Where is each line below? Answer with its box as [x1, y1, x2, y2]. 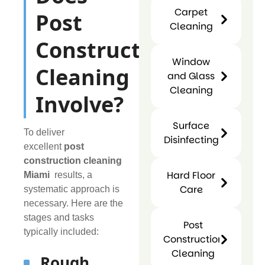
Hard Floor [167, 169, 216, 182]
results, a [52, 169, 92, 180]
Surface [173, 119, 210, 132]
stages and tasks [24, 212, 94, 222]
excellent [24, 141, 64, 151]
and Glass [167, 69, 215, 83]
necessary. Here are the [24, 198, 123, 208]
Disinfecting [163, 133, 219, 147]
